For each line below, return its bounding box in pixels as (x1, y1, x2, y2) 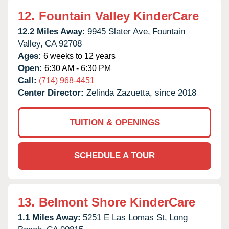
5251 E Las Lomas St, (83, 212, 167, 222)
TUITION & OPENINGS (69, 117, 160, 127)
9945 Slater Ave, (87, 26, 150, 36)
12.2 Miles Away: (18, 26, 85, 36)
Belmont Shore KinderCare (39, 195, 195, 209)
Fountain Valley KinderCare (39, 9, 199, 23)
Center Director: (18, 87, 86, 98)
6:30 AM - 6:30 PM (42, 63, 111, 73)
